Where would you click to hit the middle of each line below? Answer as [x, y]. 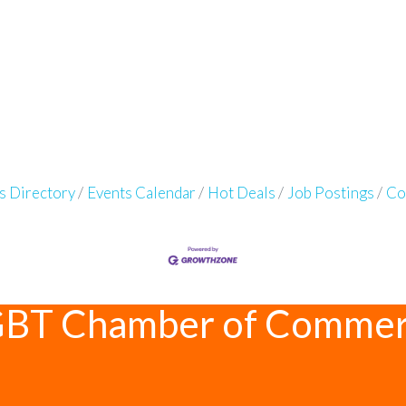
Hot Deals [241, 192]
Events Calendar [141, 192]
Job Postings [330, 192]
